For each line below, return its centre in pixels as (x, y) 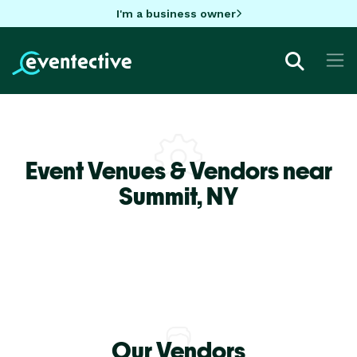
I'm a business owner (176, 13)
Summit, (163, 196)
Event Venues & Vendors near (178, 170)
